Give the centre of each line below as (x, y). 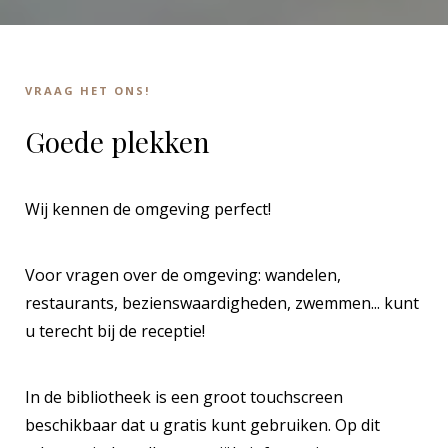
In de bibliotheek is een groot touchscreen (184, 396)
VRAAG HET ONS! (88, 90)
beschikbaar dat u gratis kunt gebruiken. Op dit (202, 424)
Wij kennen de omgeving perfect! (148, 208)
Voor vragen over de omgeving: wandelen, (183, 274)
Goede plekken (117, 141)
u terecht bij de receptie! (115, 330)
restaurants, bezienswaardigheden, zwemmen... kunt (222, 302)
